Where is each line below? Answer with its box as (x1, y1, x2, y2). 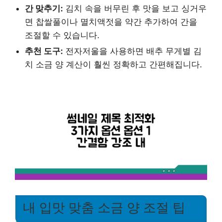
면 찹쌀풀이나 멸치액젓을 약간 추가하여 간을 (25, 16, 197, 27)
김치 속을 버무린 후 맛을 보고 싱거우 (63, 3, 207, 13)
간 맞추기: (25, 3, 63, 13)
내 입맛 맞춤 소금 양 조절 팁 (23, 200, 185, 215)
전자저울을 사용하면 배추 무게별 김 (63, 46, 202, 56)
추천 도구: (25, 46, 63, 56)
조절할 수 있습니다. (25, 30, 100, 40)
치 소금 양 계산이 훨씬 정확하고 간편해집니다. (25, 59, 202, 69)
